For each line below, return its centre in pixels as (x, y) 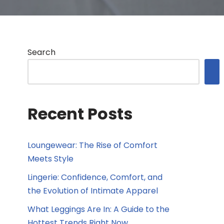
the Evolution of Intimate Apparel (93, 191)
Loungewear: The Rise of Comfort (92, 145)
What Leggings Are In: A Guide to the (98, 209)
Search (41, 52)
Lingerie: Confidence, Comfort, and (95, 177)
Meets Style (50, 159)
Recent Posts (80, 114)
